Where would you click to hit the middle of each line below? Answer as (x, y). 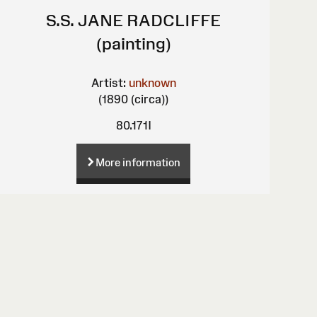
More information (138, 163)
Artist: (108, 82)
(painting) (133, 43)
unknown (152, 82)
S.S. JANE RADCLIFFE (134, 20)
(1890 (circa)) (134, 99)
